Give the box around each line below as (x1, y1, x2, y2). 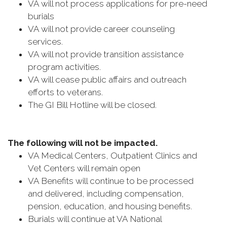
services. (28, 36, 65, 47)
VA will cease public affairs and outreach (28, 74, 186, 85)
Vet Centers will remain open (28, 163, 140, 173)
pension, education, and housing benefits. (28, 201, 194, 211)
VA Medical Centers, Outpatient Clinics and (28, 150, 197, 161)
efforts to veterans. (28, 87, 105, 97)
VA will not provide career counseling (28, 24, 175, 34)
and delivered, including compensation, (28, 188, 184, 199)
